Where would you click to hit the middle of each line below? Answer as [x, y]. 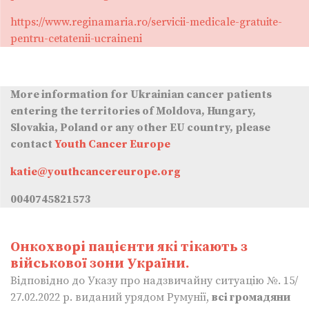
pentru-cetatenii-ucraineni [76, 38]
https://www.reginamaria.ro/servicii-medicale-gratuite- [146, 22]
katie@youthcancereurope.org [96, 171]
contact [32, 144]
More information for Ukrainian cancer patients [141, 94]
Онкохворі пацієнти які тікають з [129, 247]
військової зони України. [100, 263]
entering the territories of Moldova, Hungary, [133, 111]
